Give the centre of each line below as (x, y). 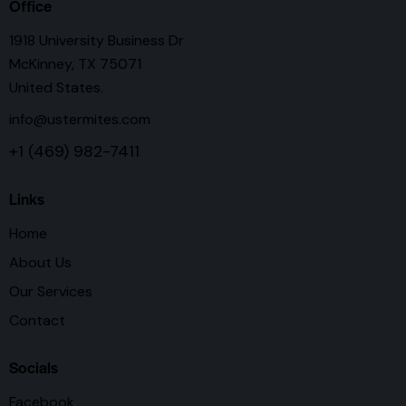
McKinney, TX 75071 (75, 63)
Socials (34, 367)
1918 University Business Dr (97, 40)
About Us (40, 262)
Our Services (51, 291)
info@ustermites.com (80, 120)
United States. (56, 87)
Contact (37, 320)
